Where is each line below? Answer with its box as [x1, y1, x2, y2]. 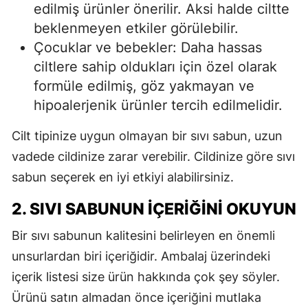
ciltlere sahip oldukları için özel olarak [34, 58, 277, 76]
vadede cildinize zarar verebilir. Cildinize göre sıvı [12, 149, 295, 164]
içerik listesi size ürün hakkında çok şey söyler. [12, 269, 280, 285]
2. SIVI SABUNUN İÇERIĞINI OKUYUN [12, 199, 296, 219]
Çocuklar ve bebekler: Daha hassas [34, 39, 262, 56]
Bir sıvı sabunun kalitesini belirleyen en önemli [12, 228, 275, 243]
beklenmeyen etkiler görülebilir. [34, 20, 239, 37]
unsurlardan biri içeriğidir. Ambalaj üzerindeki [12, 249, 270, 264]
